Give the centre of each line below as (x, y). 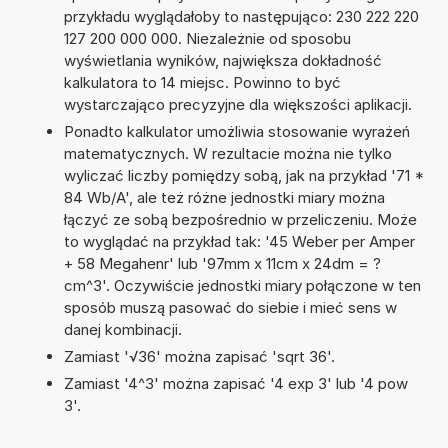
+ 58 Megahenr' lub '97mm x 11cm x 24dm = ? (222, 263)
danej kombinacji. (122, 329)
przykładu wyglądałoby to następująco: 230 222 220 (241, 16)
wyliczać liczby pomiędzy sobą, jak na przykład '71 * (243, 175)
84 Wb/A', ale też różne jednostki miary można (224, 197)
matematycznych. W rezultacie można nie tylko (227, 153)
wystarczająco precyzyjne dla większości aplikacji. (237, 104)
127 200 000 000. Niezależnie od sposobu (207, 38)
